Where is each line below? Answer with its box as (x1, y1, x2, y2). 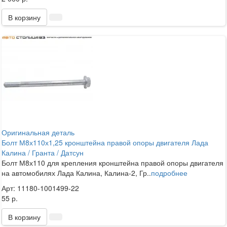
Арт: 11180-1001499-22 (2, 182, 79, 193)
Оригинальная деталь (2, 127, 74, 137)
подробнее (151, 167, 187, 178)
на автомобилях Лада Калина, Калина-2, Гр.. (2, 167, 151, 178)
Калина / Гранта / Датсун (2, 147, 84, 158)
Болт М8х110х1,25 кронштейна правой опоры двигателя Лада (2, 137, 208, 147)
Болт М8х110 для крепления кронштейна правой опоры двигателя (2, 157, 223, 168)
